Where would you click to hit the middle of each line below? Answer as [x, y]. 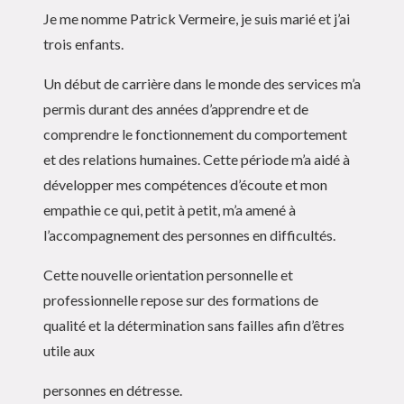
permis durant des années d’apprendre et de [176, 108]
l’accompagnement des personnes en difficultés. [189, 234]
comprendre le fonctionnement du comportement [195, 133]
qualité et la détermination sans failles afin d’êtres [194, 325]
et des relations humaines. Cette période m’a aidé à [197, 159]
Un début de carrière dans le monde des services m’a [202, 83]
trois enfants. [83, 43]
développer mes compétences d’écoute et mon [185, 184]
